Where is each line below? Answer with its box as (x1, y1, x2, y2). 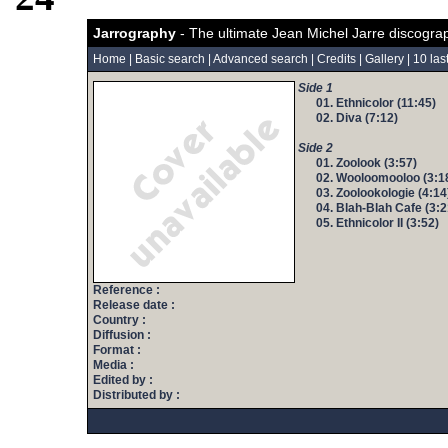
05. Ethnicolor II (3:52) (315, 216, 439, 230)
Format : (92, 343, 141, 357)
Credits (316, 52, 356, 66)
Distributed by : (92, 388, 180, 402)
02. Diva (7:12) (315, 111, 398, 125)
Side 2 (297, 141, 333, 155)
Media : (92, 358, 134, 372)
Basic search (134, 52, 205, 66)
